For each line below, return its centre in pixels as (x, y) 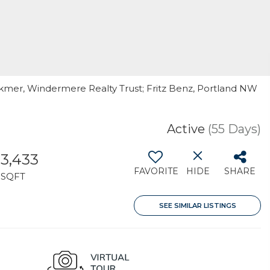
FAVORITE (156, 171)
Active (186, 129)
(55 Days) (234, 129)
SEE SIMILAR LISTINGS (197, 206)
